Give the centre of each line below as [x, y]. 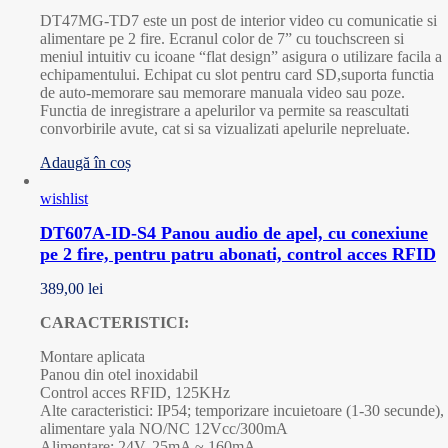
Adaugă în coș [85, 162]
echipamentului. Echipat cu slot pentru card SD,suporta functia [237, 74]
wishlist [64, 198]
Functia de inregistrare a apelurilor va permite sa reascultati [224, 110]
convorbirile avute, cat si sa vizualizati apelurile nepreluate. [225, 128]
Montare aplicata [92, 356]
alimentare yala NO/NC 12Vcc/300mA [164, 428]
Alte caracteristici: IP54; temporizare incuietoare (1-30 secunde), [242, 410]
